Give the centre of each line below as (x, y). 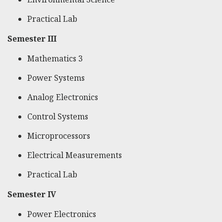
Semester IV (32, 194)
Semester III (32, 39)
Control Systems (58, 117)
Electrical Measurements (75, 155)
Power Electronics (62, 214)
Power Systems (56, 78)
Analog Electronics (63, 97)
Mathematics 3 (55, 59)
